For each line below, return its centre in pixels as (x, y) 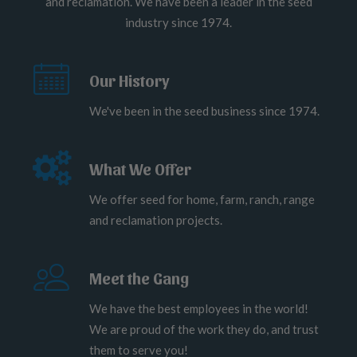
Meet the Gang (139, 278)
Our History (129, 80)
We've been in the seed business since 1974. (204, 111)
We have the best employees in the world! (199, 308)
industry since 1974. (178, 22)
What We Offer (140, 169)
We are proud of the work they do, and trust (204, 329)
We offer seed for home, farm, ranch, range (202, 199)
